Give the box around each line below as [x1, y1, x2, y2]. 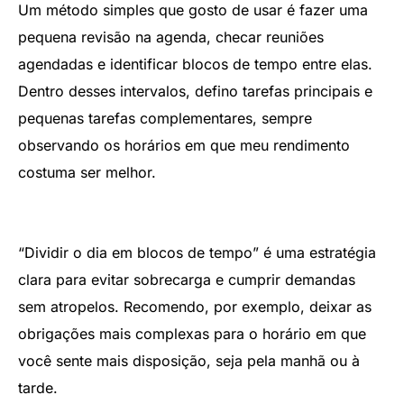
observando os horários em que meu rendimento [18, 135, 350, 154]
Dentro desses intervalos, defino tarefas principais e [18, 81, 372, 100]
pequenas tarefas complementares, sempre [18, 108, 312, 127]
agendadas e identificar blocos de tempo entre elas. [18, 54, 372, 73]
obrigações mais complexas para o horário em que [18, 324, 366, 343]
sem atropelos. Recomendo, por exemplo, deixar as [18, 297, 372, 316]
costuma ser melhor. [18, 162, 156, 181]
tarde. [18, 378, 58, 397]
